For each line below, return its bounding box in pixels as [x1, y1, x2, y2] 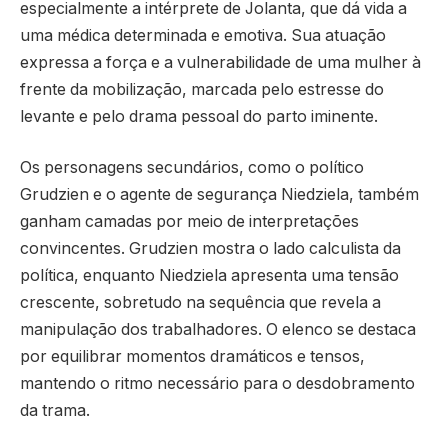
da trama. [20, 401, 90, 421]
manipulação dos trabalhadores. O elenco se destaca [20, 320, 416, 340]
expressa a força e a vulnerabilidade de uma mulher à [20, 52, 421, 72]
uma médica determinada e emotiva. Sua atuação [20, 25, 386, 45]
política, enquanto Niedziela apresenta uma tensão [20, 266, 399, 286]
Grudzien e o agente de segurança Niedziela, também [20, 185, 419, 205]
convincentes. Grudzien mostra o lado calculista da [20, 239, 401, 259]
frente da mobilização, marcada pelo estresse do [20, 79, 384, 99]
